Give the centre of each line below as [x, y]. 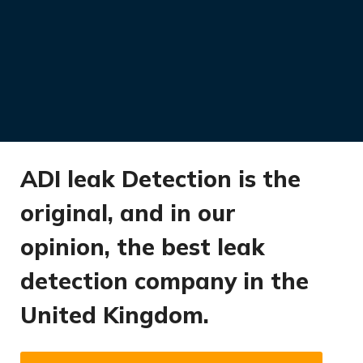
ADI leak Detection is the [160, 178]
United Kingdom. [115, 314]
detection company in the [164, 280]
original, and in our [128, 212]
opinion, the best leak [143, 246]
